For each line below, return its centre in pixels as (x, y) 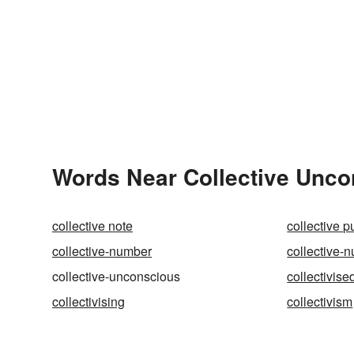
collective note (92, 225)
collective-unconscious (116, 276)
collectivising (88, 301)
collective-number (102, 250)
